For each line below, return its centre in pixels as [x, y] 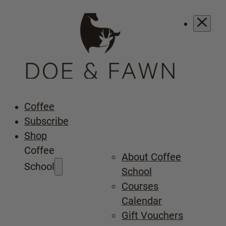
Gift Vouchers [153, 216]
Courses [140, 186]
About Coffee [152, 157]
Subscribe [46, 121]
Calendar [142, 201]
